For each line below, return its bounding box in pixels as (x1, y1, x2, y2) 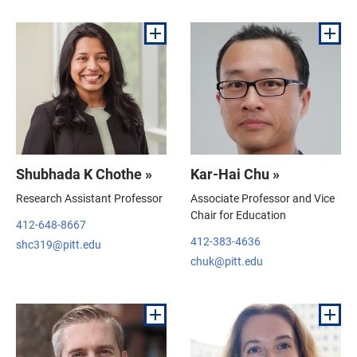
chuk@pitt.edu (190, 253, 263, 269)
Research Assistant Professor (16, 190, 163, 206)
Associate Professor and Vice (190, 190, 335, 206)
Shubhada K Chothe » (16, 163, 152, 183)
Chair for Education (190, 206, 286, 222)
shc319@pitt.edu (16, 236, 101, 252)
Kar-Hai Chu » (190, 163, 280, 183)
